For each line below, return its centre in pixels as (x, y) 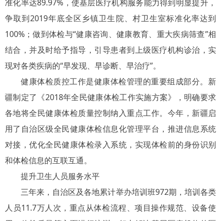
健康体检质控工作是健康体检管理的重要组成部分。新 (118, 82)
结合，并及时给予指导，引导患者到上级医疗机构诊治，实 (110, 50)
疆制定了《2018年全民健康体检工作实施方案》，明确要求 (110, 97)
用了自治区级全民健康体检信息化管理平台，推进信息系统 (110, 129)
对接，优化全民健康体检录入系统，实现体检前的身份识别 (110, 145)
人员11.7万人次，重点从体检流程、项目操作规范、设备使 (110, 208)
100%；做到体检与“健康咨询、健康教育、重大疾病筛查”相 (110, 34)
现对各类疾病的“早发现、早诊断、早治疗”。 (83, 66)
